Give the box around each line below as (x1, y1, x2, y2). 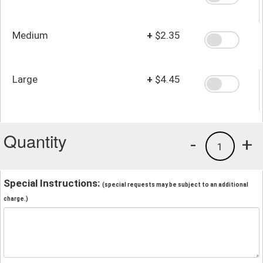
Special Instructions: (4, 177, 102, 189)
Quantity (4, 128, 67, 153)
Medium (12, 29, 48, 41)
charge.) (4, 195, 28, 202)
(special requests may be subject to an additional (102, 181, 248, 188)
